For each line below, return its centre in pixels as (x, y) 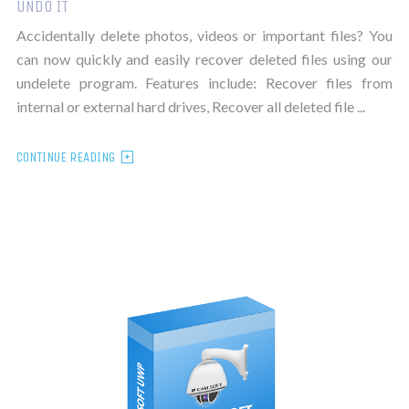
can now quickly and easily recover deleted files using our (204, 58)
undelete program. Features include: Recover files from (204, 82)
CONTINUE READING (65, 157)
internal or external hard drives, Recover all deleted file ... (190, 106)
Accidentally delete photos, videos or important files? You (204, 35)
